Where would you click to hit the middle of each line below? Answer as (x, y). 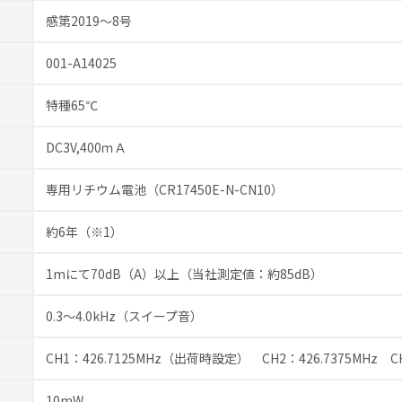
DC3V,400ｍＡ (86, 147)
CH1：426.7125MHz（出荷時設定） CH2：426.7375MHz (218, 358)
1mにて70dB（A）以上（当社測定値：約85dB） (184, 273)
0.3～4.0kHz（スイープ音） (124, 315)
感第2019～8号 (89, 20)
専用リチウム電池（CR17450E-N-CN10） (165, 189)
